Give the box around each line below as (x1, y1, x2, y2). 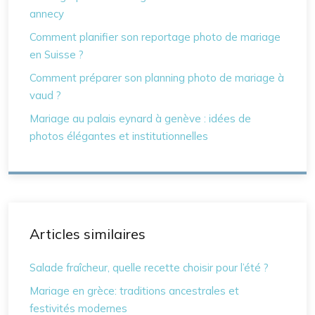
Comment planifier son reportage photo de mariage (30, 30, 281, 44)
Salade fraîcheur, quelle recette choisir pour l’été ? (30, 261, 269, 274)
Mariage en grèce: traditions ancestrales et (30, 284, 239, 297)
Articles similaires (30, 225, 146, 243)
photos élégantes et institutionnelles (30, 129, 208, 143)
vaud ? (30, 89, 61, 102)
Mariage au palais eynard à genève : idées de (30, 112, 251, 125)
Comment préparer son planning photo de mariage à (30, 71, 284, 84)
